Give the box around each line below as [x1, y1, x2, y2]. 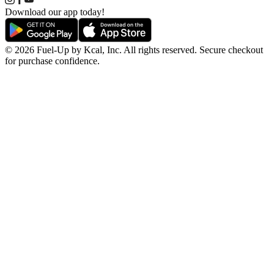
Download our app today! [5, 6, 105, 17]
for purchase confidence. [5, 55, 100, 66]
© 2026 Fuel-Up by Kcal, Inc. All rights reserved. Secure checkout [5, 44, 263, 55]
